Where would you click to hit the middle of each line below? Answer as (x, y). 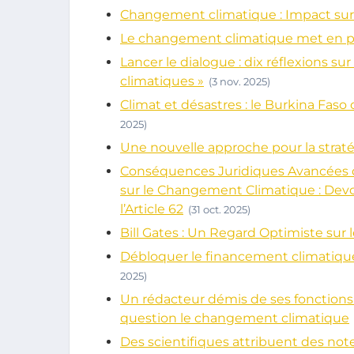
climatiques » (162, 81)
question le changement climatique (235, 318)
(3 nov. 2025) (239, 81)
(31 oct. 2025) (219, 209)
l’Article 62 (152, 209)
